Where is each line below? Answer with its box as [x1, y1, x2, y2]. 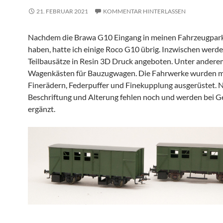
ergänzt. [28, 104, 55, 113]
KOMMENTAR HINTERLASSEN [103, 7, 186, 15]
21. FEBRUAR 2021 [36, 7, 88, 15]
